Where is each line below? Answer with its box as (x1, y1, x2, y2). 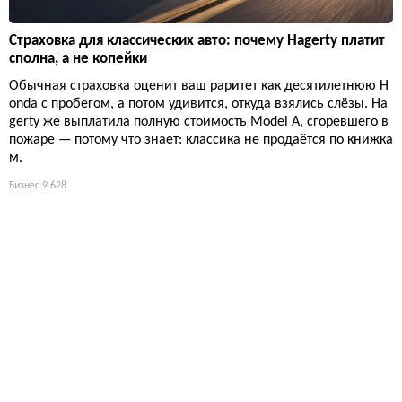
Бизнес (9, 179, 39, 191)
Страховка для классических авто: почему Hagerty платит (9, 32, 385, 48)
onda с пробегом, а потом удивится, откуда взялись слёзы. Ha (9, 96, 388, 111)
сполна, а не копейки (9, 50, 147, 66)
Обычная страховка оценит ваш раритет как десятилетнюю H (9, 78, 389, 93)
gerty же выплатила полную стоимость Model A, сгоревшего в (9, 114, 389, 129)
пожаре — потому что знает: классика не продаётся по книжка (9, 132, 393, 147)
